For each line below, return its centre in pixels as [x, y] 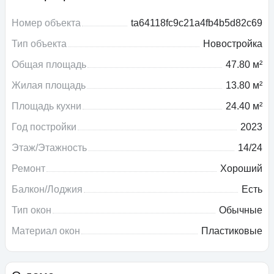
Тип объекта [39, 44]
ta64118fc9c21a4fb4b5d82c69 [197, 23]
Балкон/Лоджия [47, 190]
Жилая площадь [49, 86]
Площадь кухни [46, 106]
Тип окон [31, 210]
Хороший [241, 169]
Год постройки [44, 127]
